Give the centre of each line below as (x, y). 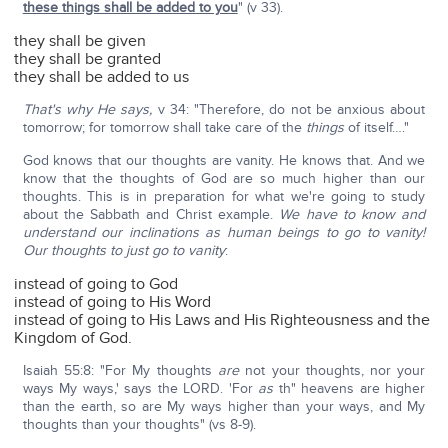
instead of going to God (96, 284)
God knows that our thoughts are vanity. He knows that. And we (224, 161)
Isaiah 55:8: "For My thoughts (120, 371)
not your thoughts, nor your (332, 371)
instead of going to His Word (113, 302)
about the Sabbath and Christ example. (151, 215)
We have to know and (352, 215)
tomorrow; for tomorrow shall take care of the (164, 128)
